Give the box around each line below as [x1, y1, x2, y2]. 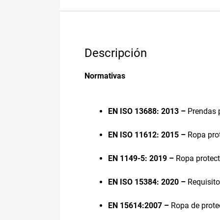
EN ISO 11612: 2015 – [108, 130, 188, 139]
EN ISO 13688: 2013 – [108, 106, 188, 116]
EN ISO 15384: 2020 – [108, 177, 188, 187]
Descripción [84, 46, 147, 60]
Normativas [84, 71, 125, 81]
